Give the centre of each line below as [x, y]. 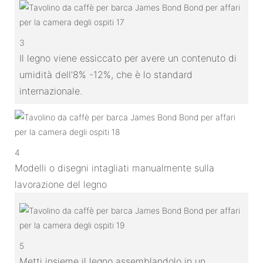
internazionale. [51, 91]
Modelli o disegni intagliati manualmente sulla [114, 168]
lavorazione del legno [61, 184]
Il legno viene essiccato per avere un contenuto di [128, 58]
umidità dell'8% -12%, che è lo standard [106, 74]
